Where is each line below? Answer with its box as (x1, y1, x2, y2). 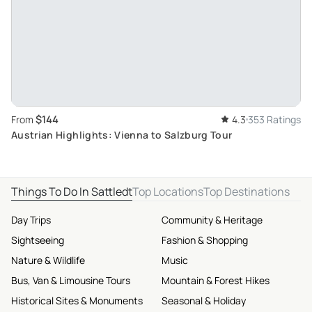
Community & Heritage (162, 213, 263, 226)
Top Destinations (203, 184, 290, 199)
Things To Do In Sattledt (11, 184, 132, 199)
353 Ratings (248, 112, 301, 126)
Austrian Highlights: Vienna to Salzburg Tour (11, 127, 233, 141)
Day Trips (11, 213, 51, 226)
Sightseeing (11, 233, 64, 247)
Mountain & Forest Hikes (162, 274, 270, 287)
